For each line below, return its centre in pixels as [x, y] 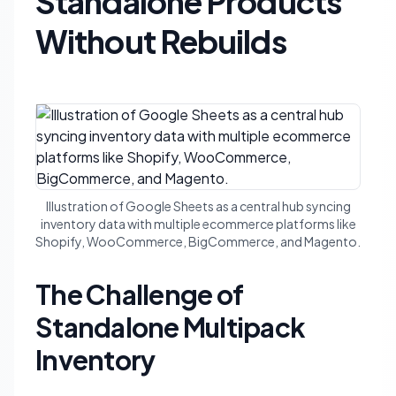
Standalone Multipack [170, 327]
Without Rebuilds [161, 41]
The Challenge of [139, 294]
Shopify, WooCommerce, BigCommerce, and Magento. [198, 241]
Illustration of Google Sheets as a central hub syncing [198, 206]
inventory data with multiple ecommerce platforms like [198, 224]
